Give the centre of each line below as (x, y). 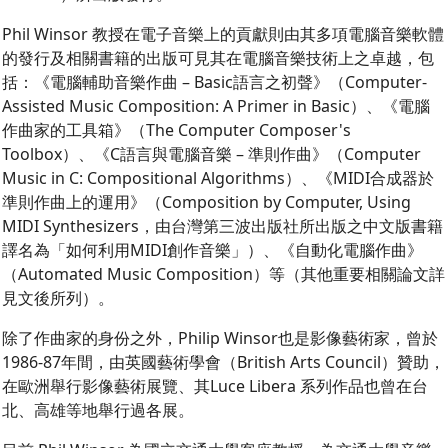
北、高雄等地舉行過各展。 (98, 410)
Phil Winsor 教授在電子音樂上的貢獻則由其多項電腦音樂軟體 (223, 34)
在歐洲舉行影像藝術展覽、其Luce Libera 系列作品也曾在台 (215, 386)
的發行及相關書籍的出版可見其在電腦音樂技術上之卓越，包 (218, 58)
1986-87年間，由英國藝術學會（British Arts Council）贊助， (224, 362)
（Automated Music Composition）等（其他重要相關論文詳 (224, 274)
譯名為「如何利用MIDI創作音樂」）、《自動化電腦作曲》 (213, 250)
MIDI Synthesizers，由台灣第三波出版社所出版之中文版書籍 (223, 226)
